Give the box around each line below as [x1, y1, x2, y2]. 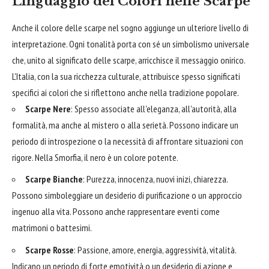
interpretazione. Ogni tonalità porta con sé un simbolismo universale [12, 37, 249, 50]
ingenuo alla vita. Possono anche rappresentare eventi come [12, 205, 220, 218]
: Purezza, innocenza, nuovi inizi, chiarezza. [83, 173, 228, 186]
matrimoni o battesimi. [12, 222, 92, 234]
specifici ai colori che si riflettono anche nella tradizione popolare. [12, 86, 239, 98]
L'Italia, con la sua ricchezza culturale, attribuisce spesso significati [12, 70, 240, 82]
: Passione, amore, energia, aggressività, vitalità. [74, 243, 236, 256]
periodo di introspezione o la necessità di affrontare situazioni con [12, 134, 243, 147]
